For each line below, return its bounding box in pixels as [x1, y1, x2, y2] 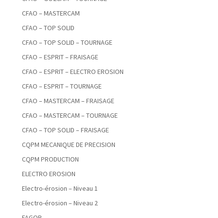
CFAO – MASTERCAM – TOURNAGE [21, 111, 118, 120]
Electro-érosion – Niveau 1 [21, 184, 98, 193]
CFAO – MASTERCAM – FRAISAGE [21, 96, 114, 106]
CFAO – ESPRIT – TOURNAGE [21, 82, 102, 91]
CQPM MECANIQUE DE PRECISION [21, 140, 115, 149]
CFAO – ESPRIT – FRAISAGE [21, 53, 98, 62]
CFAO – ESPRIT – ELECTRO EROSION [21, 67, 124, 76]
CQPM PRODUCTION [21, 155, 79, 164]
